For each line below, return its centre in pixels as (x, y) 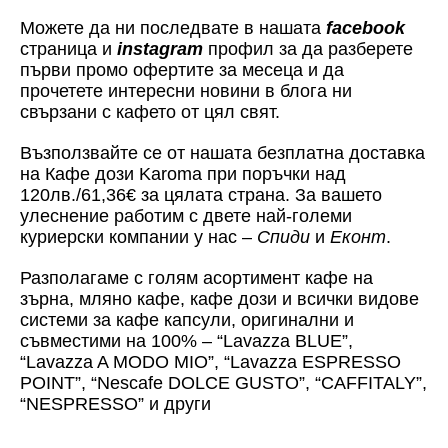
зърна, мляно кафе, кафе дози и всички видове (219, 298)
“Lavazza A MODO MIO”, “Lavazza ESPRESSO (210, 361)
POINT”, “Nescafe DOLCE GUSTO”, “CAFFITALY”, (223, 382)
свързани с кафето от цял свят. (150, 111)
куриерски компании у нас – (138, 236)
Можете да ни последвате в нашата (173, 27)
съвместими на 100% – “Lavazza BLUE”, (186, 340)
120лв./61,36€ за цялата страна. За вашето (201, 194)
